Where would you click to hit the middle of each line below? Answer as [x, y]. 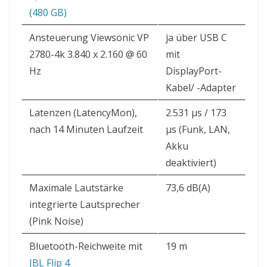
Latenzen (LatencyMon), [83, 112]
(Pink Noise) [56, 221]
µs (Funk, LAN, [198, 129]
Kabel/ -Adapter [201, 87]
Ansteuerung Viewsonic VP [89, 37]
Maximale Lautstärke [76, 187]
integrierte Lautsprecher [85, 204]
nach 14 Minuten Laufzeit [86, 129]
